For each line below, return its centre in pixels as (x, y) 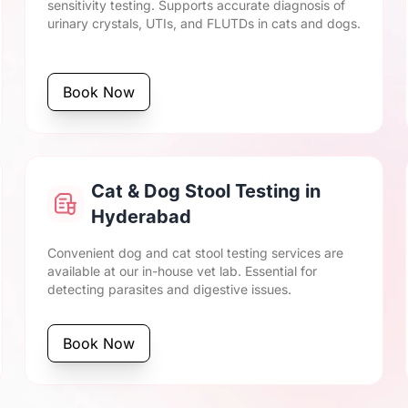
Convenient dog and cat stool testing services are (195, 253)
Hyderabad (141, 217)
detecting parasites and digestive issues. (169, 289)
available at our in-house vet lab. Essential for (182, 271)
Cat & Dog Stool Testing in (205, 191)
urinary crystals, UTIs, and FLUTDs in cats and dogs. (204, 23)
